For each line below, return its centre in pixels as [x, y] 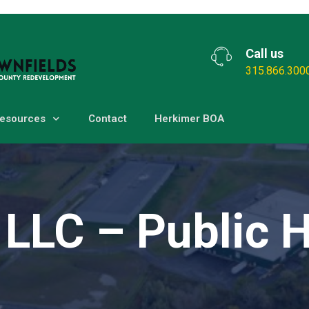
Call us [264, 54]
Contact [108, 119]
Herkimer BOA [189, 119]
